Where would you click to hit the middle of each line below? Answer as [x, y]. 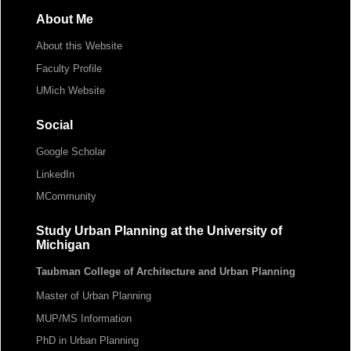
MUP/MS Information [83, 318]
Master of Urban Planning [93, 296]
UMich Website [70, 91]
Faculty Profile [69, 68]
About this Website [79, 46]
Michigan [63, 245]
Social [54, 125]
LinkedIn [55, 174]
